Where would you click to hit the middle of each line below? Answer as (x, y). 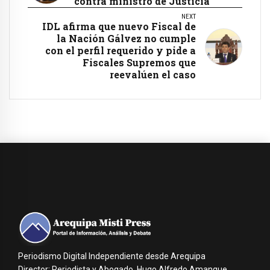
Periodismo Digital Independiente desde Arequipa (112, 256)
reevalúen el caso (153, 74)
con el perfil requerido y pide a (121, 50)
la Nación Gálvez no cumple (126, 38)
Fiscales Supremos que (139, 62)
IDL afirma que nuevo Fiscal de (119, 26)
